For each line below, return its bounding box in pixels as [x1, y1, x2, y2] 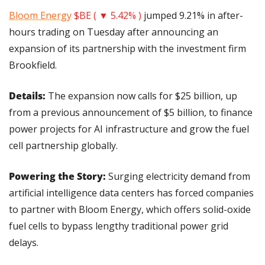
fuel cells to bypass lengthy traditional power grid [9, 219, 228, 233]
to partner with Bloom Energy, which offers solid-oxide [9, 203, 251, 216]
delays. [9, 236, 38, 250]
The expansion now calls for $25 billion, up [48, 89, 237, 103]
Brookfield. [9, 59, 57, 72]
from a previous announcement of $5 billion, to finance [9, 106, 253, 119]
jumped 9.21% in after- [141, 9, 243, 22]
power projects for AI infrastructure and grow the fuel [9, 122, 249, 136]
